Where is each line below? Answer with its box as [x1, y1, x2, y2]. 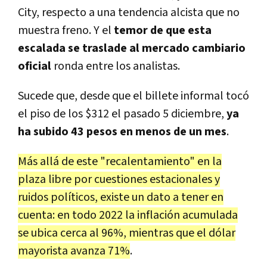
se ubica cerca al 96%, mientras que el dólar [18, 225, 235, 241]
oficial [18, 58, 51, 74]
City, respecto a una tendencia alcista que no [18, 4, 240, 20]
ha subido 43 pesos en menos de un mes [18, 123, 226, 139]
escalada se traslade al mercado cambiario [18, 40, 246, 56]
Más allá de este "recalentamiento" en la [18, 153, 222, 169]
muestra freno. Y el [18, 22, 114, 38]
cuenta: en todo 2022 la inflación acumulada [18, 207, 238, 223]
